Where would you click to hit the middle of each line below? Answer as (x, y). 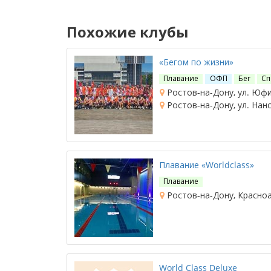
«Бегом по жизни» (196, 62)
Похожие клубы (128, 32)
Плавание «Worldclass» (207, 165)
